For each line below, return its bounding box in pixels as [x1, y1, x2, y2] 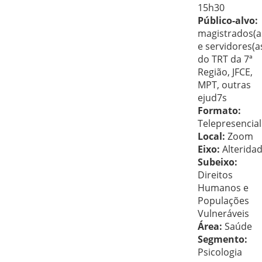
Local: [198, 130, 225, 143]
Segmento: [198, 233, 247, 246]
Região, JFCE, [198, 65, 253, 78]
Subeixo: [198, 156, 237, 168]
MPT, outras [198, 78, 251, 91]
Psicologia [198, 246, 242, 258]
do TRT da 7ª [198, 53, 253, 65]
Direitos [198, 168, 233, 181]
